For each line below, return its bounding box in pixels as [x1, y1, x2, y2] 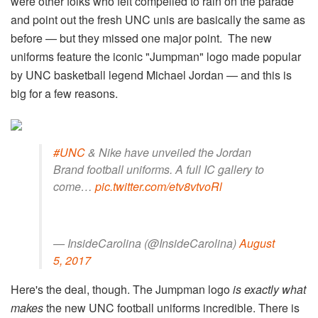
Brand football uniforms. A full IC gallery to [53, 161, 264, 178]
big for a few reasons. [11, 85, 121, 102]
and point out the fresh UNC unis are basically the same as [11, 11, 305, 28]
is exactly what [233, 281, 306, 298]
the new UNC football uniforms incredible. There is [46, 300, 300, 317]
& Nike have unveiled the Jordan [85, 144, 251, 161]
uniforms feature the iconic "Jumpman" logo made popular [11, 48, 301, 65]
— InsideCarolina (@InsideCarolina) [53, 235, 239, 252]
